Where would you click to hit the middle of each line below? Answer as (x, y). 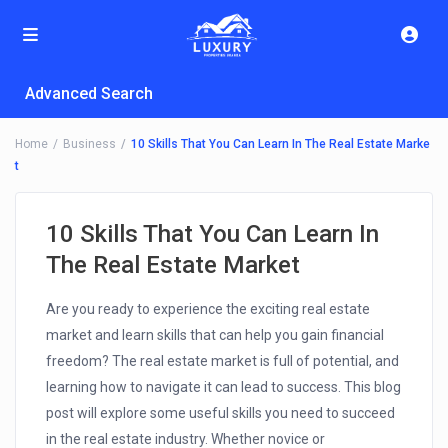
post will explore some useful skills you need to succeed (221, 413)
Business (90, 144)
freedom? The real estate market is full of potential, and (223, 361)
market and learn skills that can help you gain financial (215, 335)
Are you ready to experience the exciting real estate (208, 309)
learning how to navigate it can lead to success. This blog (224, 387)
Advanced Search (89, 94)
